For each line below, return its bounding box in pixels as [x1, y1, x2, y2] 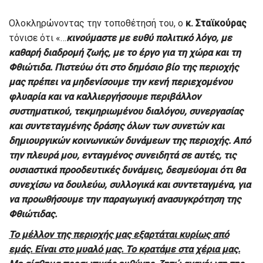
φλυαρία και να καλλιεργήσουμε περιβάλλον [9, 90, 201, 102]
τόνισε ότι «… [9, 32, 66, 43]
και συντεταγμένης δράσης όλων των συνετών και [9, 120, 224, 131]
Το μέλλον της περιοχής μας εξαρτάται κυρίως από [9, 228, 229, 240]
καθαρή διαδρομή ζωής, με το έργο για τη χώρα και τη [9, 46, 241, 58]
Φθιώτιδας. [9, 208, 57, 220]
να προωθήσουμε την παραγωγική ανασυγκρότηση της [9, 193, 241, 205]
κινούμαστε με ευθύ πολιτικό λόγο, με [66, 32, 232, 43]
